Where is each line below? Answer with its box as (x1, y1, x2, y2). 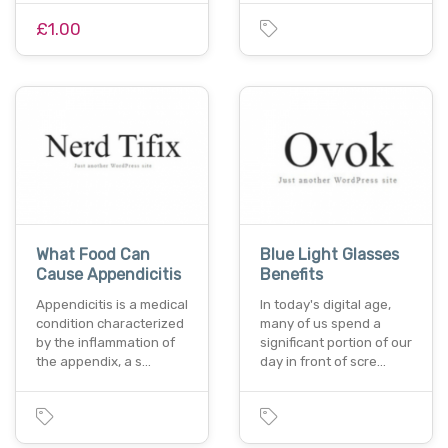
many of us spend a (260, 316, 381, 332)
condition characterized (36, 316, 184, 332)
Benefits (260, 265, 323, 285)
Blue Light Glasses (260, 245, 399, 265)
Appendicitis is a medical (36, 297, 188, 313)
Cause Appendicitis (36, 265, 181, 285)
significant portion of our (260, 335, 412, 351)
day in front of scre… (260, 354, 386, 370)
